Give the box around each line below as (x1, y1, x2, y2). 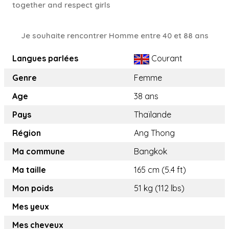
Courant (149, 53, 182, 64)
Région (12, 128, 41, 139)
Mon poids (12, 183, 53, 194)
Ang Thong (134, 128, 175, 139)
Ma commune (12, 146, 65, 157)
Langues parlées (12, 53, 78, 64)
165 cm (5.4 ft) (134, 165, 186, 175)
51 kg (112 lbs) (134, 183, 185, 194)
